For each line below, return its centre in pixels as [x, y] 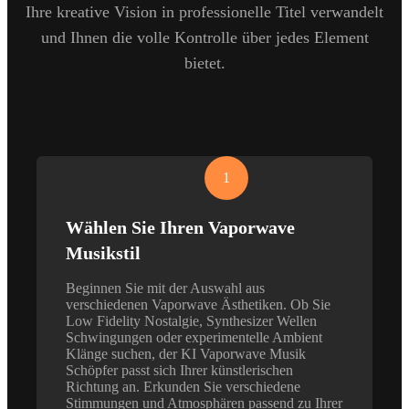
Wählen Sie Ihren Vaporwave [180, 227]
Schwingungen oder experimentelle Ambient [194, 337]
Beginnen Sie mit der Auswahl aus [165, 288]
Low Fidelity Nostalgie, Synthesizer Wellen [191, 320]
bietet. [204, 63]
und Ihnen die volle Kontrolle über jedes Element [204, 37]
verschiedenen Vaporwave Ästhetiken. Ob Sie [198, 304]
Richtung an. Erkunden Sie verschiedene [183, 386]
